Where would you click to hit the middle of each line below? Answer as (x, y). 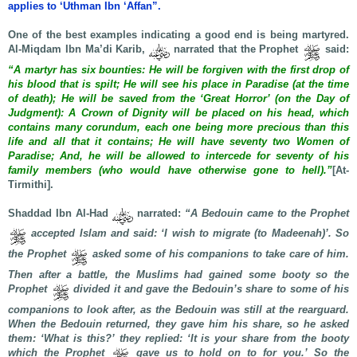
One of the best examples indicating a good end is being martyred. (178, 34)
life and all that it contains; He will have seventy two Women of (178, 141)
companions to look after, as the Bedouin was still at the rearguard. (178, 310)
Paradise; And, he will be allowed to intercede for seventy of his (178, 155)
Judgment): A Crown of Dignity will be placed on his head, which (178, 112)
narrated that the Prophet (236, 49)
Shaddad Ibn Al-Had (60, 213)
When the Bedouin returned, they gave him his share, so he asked (178, 324)
